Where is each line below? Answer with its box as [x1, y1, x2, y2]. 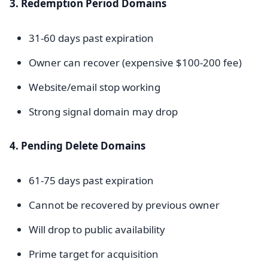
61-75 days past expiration [29, 173, 154, 187]
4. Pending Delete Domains [10, 139, 145, 153]
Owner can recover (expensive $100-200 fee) [29, 56, 242, 69]
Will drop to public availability [29, 223, 165, 236]
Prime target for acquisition [29, 247, 159, 261]
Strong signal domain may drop [29, 105, 178, 118]
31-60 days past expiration [29, 31, 154, 45]
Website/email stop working [29, 80, 160, 94]
